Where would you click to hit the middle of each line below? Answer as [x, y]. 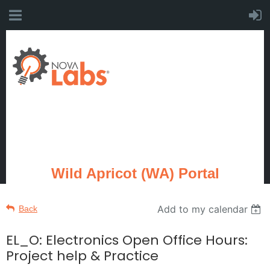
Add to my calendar [203, 209]
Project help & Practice [82, 256]
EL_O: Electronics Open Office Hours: [127, 240]
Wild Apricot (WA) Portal [135, 173]
